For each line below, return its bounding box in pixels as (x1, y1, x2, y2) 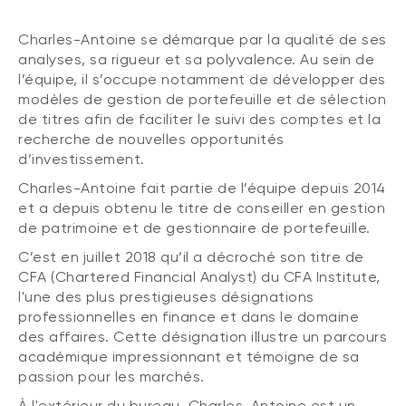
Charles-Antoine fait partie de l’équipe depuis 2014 (18, 179, 386, 197)
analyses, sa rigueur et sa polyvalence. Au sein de (18, 50, 374, 68)
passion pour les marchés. (18, 367, 205, 385)
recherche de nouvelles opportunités (18, 130, 285, 148)
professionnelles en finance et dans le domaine (18, 307, 359, 325)
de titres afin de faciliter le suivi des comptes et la (18, 110, 381, 128)
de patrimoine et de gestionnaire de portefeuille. (18, 218, 371, 237)
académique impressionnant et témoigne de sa (18, 347, 360, 365)
